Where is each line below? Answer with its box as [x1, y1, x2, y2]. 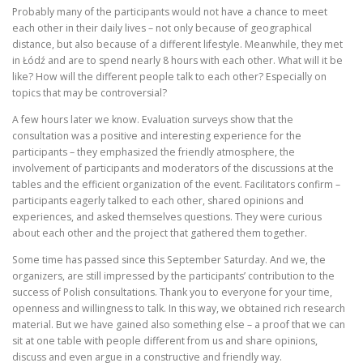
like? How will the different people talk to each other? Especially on [12, 70, 327, 84]
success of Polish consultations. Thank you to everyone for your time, [12, 285, 332, 300]
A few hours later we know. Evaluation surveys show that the [12, 113, 293, 127]
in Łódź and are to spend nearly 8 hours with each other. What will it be [12, 53, 343, 68]
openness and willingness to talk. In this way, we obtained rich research [12, 301, 345, 316]
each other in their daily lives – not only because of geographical [12, 21, 312, 36]
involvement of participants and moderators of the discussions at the [12, 161, 334, 176]
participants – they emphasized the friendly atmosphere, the [12, 145, 295, 160]
